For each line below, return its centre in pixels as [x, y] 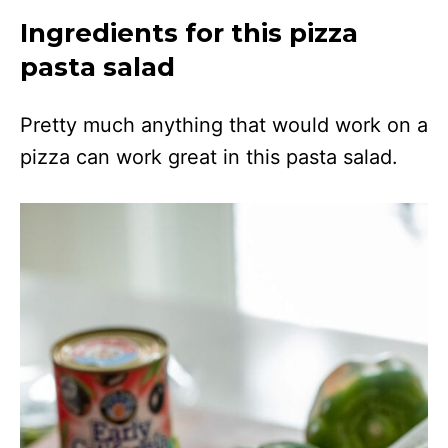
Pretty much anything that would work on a [224, 124]
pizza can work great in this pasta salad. [209, 156]
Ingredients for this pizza [189, 32]
